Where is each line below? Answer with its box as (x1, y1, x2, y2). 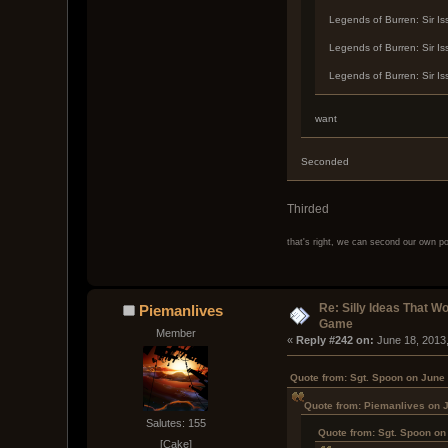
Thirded (286, 201, 329, 216)
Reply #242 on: (295, 333, 374, 346)
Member (155, 326, 196, 339)
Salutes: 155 (145, 417, 206, 430)
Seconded (300, 155, 349, 167)
